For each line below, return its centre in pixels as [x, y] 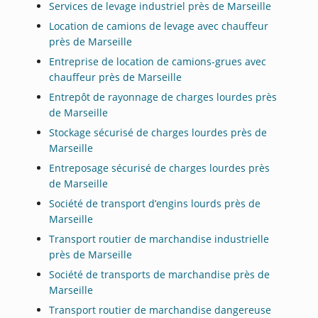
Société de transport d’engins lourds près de [155, 203]
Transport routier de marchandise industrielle [159, 238]
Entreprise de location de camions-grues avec [158, 61]
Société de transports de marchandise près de [160, 274]
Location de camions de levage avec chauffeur [159, 26]
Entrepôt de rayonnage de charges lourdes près [163, 97]
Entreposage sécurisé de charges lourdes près [160, 168]
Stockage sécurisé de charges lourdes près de [158, 132]
